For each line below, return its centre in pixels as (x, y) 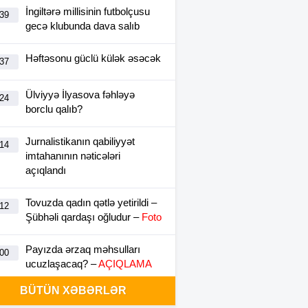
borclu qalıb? (54, 109)
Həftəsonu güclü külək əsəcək (93, 58)
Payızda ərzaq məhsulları (83, 249)
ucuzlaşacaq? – (62, 264)
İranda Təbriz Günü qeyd (81, 296)
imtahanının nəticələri (73, 156)
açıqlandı (46, 170)
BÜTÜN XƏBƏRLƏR (73, 290)
